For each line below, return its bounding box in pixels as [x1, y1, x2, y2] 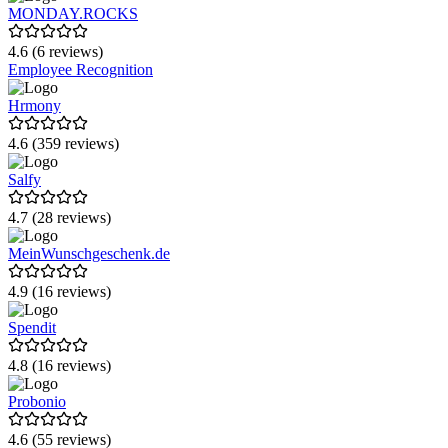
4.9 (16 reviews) [8, 283, 111, 301]
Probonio [8, 393, 66, 411]
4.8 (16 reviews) [8, 357, 111, 375]
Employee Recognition [8, 61, 153, 79]
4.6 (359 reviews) [8, 135, 119, 153]
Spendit [8, 319, 56, 337]
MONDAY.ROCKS [8, 5, 138, 23]
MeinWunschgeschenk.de [8, 245, 170, 263]
